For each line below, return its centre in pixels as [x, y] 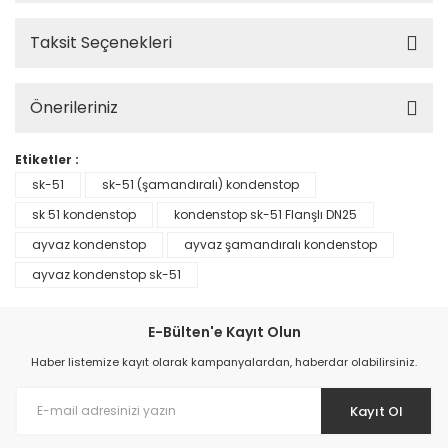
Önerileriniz [74, 107]
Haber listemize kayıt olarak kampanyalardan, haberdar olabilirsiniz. [224, 362]
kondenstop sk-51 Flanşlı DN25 [265, 214]
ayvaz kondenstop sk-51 [106, 274]
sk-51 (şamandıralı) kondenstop [200, 184]
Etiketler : [47, 159]
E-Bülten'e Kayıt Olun [224, 332]
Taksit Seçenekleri [101, 42]
